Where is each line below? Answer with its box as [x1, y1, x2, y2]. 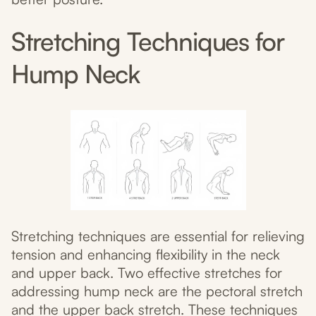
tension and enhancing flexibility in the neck [11, 245, 280, 264]
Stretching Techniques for [11, 25, 285, 58]
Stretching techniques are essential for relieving [11, 227, 305, 245]
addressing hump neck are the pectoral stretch [11, 282, 303, 300]
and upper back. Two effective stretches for [11, 264, 282, 282]
